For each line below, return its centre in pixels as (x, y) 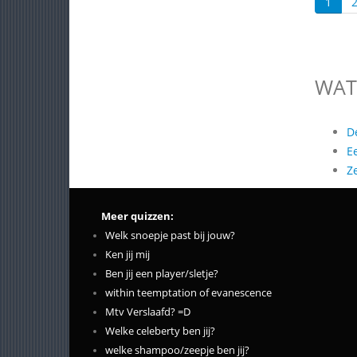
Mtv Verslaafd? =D (148, 312)
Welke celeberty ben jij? (160, 331)
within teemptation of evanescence (188, 292)
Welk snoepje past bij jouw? (170, 235)
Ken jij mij (127, 254)
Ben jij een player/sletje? (162, 273)
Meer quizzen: (137, 216)
